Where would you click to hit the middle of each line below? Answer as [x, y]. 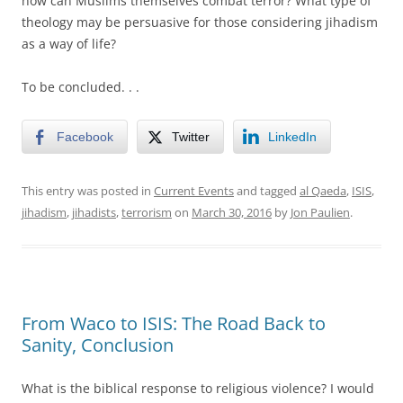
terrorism [147, 212]
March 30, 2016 [232, 212]
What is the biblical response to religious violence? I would [198, 388]
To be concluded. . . [81, 86]
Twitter [191, 136]
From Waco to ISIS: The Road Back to [174, 323]
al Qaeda [323, 190]
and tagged [267, 190]
